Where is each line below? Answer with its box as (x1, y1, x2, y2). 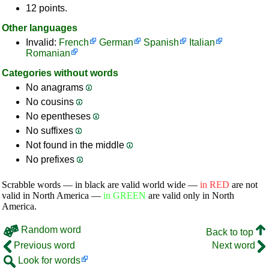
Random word (19, 225, 81, 235)
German (99, 37, 133, 47)
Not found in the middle (26, 140, 127, 150)
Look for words (16, 255, 80, 265)
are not (229, 180, 258, 190)
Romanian (26, 48, 70, 58)
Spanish (144, 37, 179, 47)
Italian (189, 37, 215, 47)
